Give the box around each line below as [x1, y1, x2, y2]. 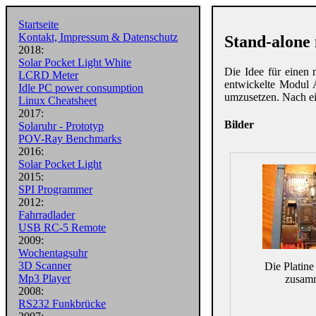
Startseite [18, 18, 59, 31]
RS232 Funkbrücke [18, 298, 107, 310]
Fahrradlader [18, 209, 75, 221]
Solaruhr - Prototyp [18, 120, 104, 133]
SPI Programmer [18, 183, 93, 196]
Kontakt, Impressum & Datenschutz [18, 31, 178, 44]
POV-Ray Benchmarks [18, 133, 122, 145]
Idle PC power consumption [18, 82, 144, 95]
